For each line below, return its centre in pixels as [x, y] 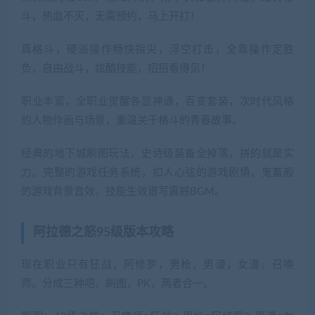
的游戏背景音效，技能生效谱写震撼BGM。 [123, 192]
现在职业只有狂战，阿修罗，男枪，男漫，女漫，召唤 [157, 265]
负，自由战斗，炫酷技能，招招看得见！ [116, 69]
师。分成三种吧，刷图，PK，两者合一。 [117, 284]
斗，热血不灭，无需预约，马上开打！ [111, 17]
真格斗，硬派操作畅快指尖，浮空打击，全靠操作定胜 [157, 50]
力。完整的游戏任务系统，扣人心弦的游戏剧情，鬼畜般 [157, 173]
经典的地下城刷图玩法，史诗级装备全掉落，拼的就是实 [157, 154]
